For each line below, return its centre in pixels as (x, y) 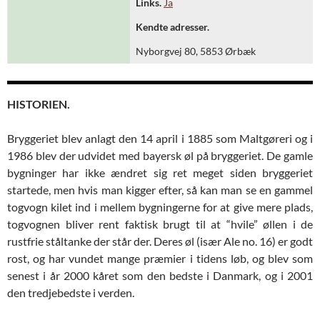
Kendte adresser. (172, 27)
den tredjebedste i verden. (71, 292)
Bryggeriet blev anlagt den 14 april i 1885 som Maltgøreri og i (160, 138)
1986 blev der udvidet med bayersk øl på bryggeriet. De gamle (160, 155)
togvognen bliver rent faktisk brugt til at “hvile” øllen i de (160, 224)
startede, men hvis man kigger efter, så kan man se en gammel (160, 190)
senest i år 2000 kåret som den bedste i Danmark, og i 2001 (160, 275)
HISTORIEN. (39, 104)
